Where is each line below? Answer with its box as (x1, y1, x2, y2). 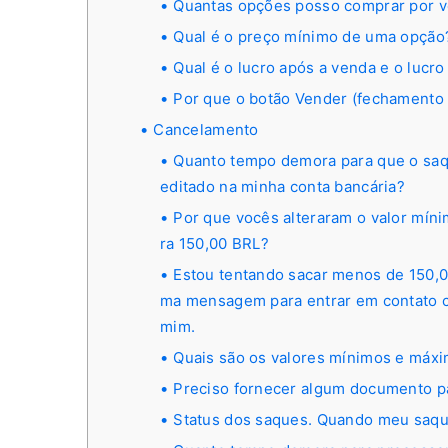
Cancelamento (153, 120, 259, 139)
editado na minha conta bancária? (160, 177, 405, 196)
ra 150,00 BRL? (160, 234, 269, 253)
